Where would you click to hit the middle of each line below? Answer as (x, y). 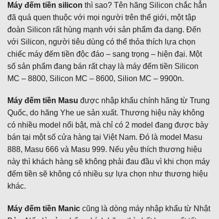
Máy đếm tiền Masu (43, 101)
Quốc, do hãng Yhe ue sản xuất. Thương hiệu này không (106, 113)
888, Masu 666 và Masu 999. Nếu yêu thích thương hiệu (105, 150)
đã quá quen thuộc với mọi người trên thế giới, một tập (102, 17)
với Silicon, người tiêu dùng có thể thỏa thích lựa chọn (101, 42)
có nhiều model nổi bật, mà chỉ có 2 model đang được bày (108, 125)
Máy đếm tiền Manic (44, 209)
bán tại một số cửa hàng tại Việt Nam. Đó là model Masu (105, 137)
